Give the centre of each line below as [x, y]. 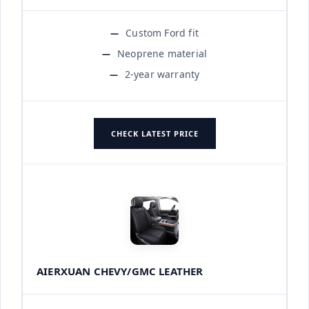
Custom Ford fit [162, 32]
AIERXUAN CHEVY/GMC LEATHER [120, 271]
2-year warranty [162, 74]
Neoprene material [162, 53]
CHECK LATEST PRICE [154, 133]
